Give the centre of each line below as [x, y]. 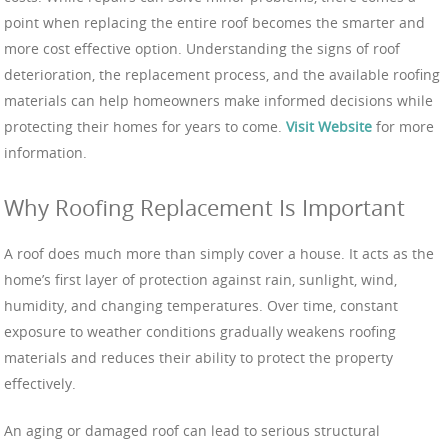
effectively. [40, 384]
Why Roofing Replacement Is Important [204, 208]
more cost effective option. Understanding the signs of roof [202, 49]
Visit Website [329, 127]
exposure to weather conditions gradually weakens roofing [200, 332]
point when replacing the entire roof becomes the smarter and [214, 23]
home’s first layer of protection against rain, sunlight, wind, [200, 280]
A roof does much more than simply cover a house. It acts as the [219, 254]
